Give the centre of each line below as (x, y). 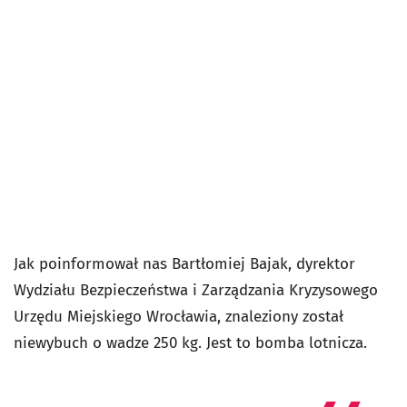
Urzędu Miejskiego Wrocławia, (119, 317)
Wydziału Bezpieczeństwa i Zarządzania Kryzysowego (196, 291)
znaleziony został (284, 317)
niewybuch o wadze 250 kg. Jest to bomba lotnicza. (193, 343)
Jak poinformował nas (93, 264)
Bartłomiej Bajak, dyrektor (263, 264)
